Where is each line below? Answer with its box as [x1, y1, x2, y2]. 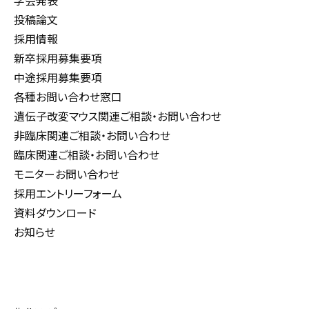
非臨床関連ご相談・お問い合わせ [14, 127, 170, 143]
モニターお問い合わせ [14, 166, 119, 182]
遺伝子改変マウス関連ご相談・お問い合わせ [14, 108, 221, 124]
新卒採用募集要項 [14, 50, 102, 66]
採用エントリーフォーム [14, 185, 122, 201]
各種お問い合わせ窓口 [14, 88, 122, 105]
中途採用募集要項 [14, 69, 102, 86]
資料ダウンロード [14, 204, 97, 221]
